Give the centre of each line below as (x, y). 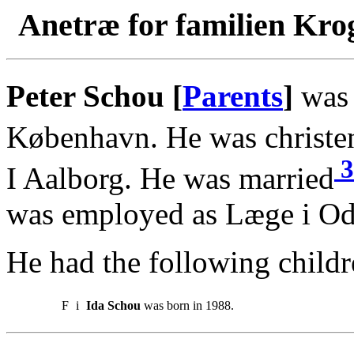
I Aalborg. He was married (170, 178)
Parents (233, 96)
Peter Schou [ (94, 96)
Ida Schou (113, 305)
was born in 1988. (187, 305)
